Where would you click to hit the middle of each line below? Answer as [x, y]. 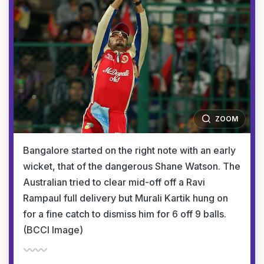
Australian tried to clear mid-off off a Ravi [114, 182]
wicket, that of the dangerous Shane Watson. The [132, 166]
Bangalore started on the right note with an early [129, 150]
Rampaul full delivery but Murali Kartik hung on [126, 198]
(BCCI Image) [53, 230]
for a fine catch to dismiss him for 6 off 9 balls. [125, 214]
